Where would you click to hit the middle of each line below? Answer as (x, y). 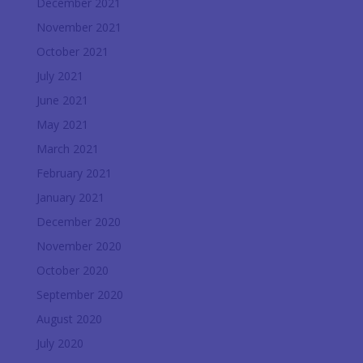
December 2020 (78, 221)
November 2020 (79, 246)
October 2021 (72, 51)
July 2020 (60, 343)
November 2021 (79, 27)
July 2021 (60, 75)
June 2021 (62, 100)
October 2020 (72, 270)
